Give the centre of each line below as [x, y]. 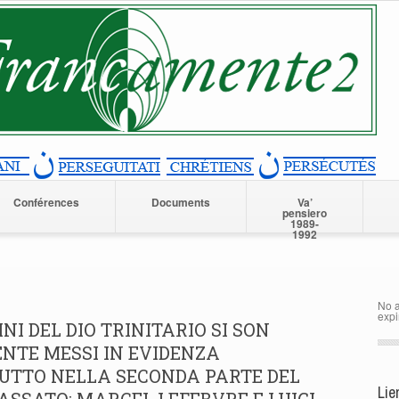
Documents [181, 202]
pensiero [305, 213]
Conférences [46, 202]
